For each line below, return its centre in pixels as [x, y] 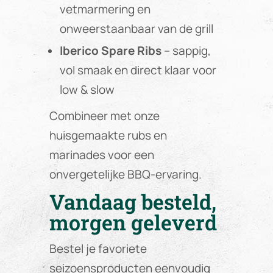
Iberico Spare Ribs [110, 51]
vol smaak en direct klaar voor [138, 70]
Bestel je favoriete [98, 249]
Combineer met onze [104, 116]
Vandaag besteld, [133, 202]
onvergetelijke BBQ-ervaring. [125, 175]
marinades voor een [101, 155]
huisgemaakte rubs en [108, 136]
